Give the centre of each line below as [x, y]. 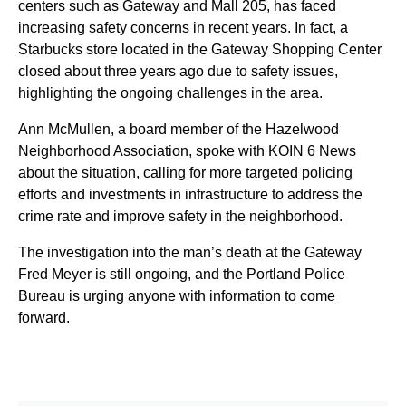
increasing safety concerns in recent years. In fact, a [183, 28]
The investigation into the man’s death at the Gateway [190, 253]
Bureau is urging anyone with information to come [177, 296]
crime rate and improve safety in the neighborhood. [180, 217]
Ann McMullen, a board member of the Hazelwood [179, 130]
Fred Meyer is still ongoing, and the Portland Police [182, 275]
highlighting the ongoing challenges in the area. [170, 93]
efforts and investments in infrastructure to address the [190, 195]
